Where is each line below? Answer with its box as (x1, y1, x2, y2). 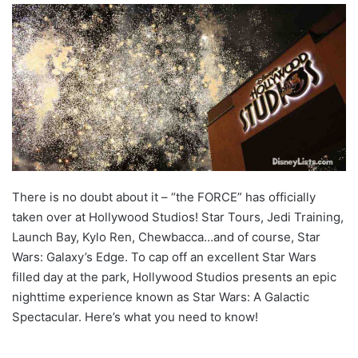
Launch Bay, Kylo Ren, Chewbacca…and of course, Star (12, 229, 320, 245)
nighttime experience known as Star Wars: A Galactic (12, 289, 309, 304)
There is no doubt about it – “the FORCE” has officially (12, 189, 316, 205)
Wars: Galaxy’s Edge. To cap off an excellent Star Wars (12, 249, 316, 265)
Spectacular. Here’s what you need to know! (12, 309, 258, 324)
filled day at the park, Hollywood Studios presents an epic (12, 269, 336, 284)
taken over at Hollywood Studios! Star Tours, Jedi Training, (12, 209, 344, 225)
